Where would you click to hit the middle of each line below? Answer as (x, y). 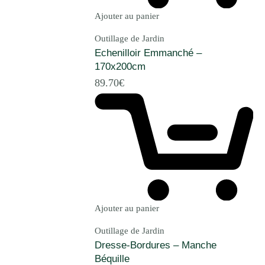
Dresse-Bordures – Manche (156, 245)
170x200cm (120, 66)
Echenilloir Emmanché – (148, 53)
